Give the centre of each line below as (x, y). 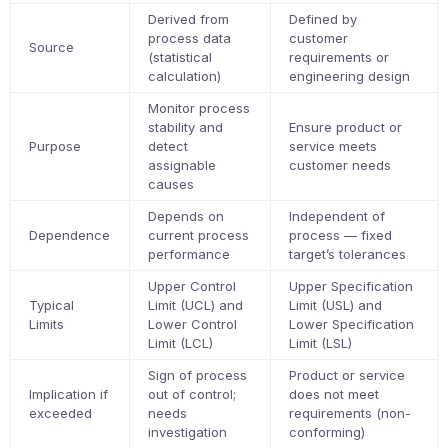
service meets (333, 146)
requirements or (339, 57)
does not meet (334, 394)
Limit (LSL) (321, 343)
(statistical (180, 57)
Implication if (69, 394)
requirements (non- (350, 413)
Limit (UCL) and (196, 305)
